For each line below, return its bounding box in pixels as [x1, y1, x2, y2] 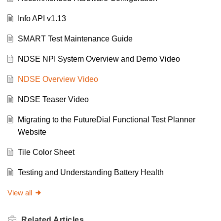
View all [7, 188, 32, 197]
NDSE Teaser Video [17, 95, 89, 104]
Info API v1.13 [17, 14, 66, 23]
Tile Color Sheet [17, 148, 74, 157]
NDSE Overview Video [17, 75, 98, 84]
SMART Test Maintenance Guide [17, 35, 133, 43]
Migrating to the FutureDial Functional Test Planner [17, 115, 195, 124]
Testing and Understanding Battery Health [17, 168, 164, 177]
